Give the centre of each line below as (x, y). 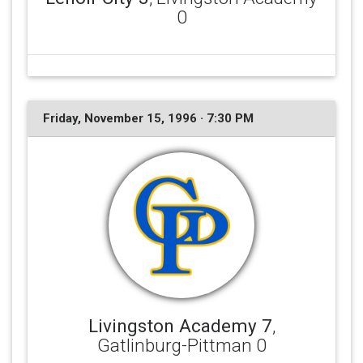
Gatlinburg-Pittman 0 (181, 345)
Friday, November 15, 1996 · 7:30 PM (148, 118)
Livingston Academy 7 (180, 326)
